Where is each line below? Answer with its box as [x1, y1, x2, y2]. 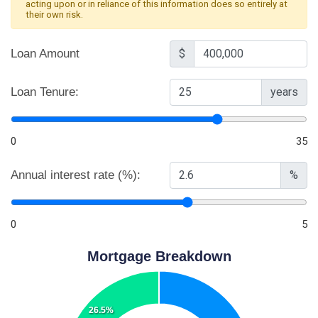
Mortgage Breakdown [87, 248, 231, 264]
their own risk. [26, 9, 83, 20]
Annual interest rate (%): [11, 168, 141, 182]
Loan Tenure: [11, 84, 79, 99]
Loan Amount [11, 46, 79, 60]
